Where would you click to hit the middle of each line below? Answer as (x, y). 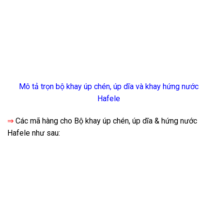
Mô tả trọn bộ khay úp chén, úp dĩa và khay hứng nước (108, 87)
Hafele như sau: (34, 133)
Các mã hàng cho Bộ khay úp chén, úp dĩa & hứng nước (105, 121)
